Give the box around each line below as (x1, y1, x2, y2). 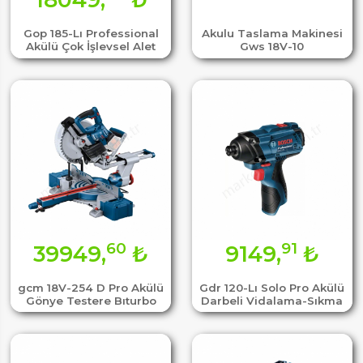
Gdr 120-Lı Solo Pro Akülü (199, 280, 345, 294)
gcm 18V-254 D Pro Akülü (18, 280, 164, 294)
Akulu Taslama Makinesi (201, 27, 343, 41)
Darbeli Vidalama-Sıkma (201, 293, 344, 307)
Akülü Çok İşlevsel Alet (26, 40, 156, 53)
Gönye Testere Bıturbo (25, 293, 156, 307)
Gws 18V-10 (240, 40, 305, 53)
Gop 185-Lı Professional (23, 27, 159, 41)
